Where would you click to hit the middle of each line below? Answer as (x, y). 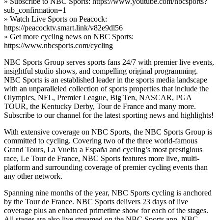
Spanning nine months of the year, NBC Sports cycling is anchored (108, 192)
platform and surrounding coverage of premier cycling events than (106, 167)
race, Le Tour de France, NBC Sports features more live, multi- (102, 158)
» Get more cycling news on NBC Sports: (69, 36)
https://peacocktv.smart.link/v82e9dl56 (63, 27)
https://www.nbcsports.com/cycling (58, 45)
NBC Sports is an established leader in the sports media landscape (106, 80)
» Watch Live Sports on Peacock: (55, 19)
